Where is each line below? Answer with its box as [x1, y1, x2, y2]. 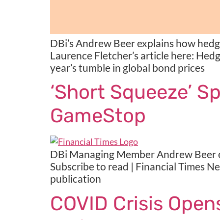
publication [50, 172, 101, 185]
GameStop [50, 104, 146, 128]
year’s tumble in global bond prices [50, 61, 205, 74]
